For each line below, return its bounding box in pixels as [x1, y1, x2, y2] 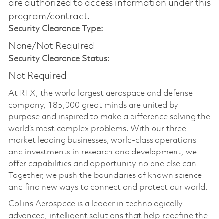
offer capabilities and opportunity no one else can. [8, 159, 198, 168]
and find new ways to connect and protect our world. [8, 183, 208, 192]
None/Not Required [8, 41, 94, 51]
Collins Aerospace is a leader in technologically [8, 199, 183, 208]
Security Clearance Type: [8, 24, 103, 33]
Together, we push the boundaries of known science [8, 171, 202, 180]
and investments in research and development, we [8, 148, 197, 156]
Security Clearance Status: [8, 54, 109, 63]
